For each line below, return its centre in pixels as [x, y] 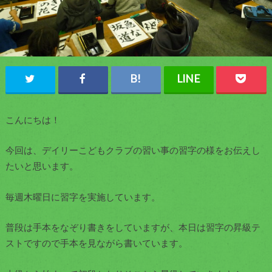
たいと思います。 [42, 166]
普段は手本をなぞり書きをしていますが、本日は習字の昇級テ [133, 227]
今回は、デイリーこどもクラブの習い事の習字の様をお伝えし [133, 150]
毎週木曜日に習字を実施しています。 [83, 196]
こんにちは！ [32, 119]
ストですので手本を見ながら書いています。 [96, 243]
